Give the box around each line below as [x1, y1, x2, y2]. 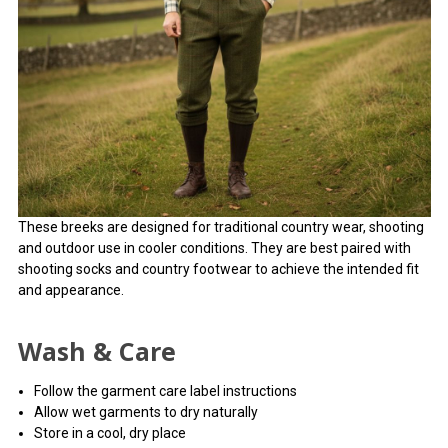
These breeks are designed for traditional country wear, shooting [17, 219, 424, 236]
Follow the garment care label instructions [33, 383, 297, 400]
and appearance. [17, 282, 124, 299]
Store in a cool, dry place [33, 425, 186, 442]
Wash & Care [17, 334, 176, 369]
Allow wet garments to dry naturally [33, 404, 258, 421]
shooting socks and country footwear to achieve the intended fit [17, 261, 419, 278]
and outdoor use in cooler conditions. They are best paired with [17, 240, 411, 257]
